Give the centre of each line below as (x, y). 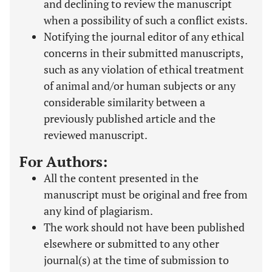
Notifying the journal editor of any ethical (144, 36)
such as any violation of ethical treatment (144, 69)
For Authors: (63, 161)
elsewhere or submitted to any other (131, 243)
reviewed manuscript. (96, 135)
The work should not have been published (144, 227)
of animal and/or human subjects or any (140, 86)
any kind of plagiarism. (98, 211)
